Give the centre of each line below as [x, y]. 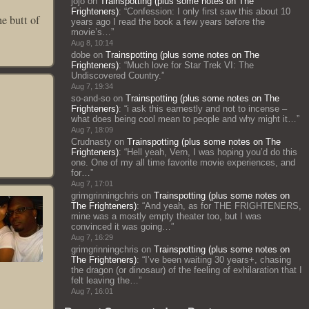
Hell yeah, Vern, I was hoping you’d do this [212, 152]
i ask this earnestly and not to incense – [207, 109]
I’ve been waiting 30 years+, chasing [218, 260]
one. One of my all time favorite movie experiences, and [183, 162]
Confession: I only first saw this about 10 [209, 11]
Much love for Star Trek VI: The [190, 65]
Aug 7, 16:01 [92, 291]
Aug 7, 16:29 [92, 237]
